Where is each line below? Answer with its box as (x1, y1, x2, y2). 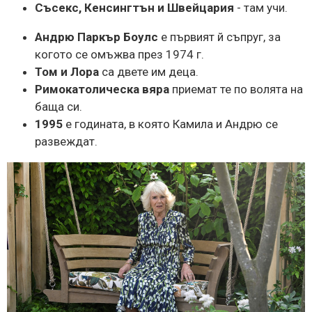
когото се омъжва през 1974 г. (35, 47, 204, 61)
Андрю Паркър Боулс (35, 29, 158, 44)
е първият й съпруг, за (158, 29, 281, 44)
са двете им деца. (99, 64, 198, 79)
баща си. (35, 99, 82, 114)
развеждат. (35, 134, 97, 148)
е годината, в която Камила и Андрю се (63, 116, 278, 131)
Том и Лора (35, 64, 99, 79)
